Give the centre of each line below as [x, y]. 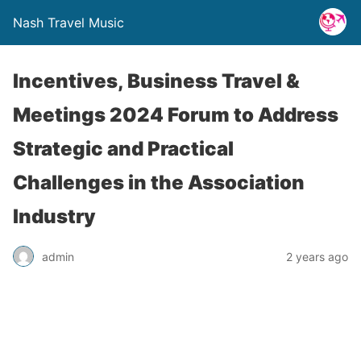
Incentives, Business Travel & [156, 81]
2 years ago [317, 256]
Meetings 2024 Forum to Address [176, 115]
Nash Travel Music [68, 23]
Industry [54, 216]
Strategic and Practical [123, 149]
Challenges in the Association [159, 183]
